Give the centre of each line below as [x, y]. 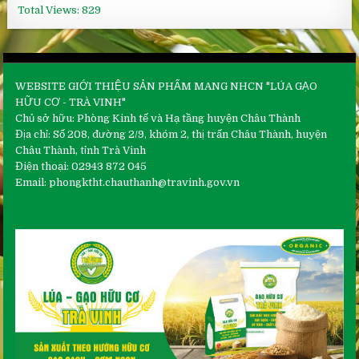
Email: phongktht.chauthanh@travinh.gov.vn [128, 183]
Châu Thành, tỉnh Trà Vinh [81, 151]
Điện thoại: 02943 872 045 [81, 167]
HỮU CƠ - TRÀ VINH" [71, 103]
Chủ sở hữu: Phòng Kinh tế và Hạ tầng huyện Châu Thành [158, 119]
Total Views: [50, 10]
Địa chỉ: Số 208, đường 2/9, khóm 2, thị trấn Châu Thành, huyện [171, 135]
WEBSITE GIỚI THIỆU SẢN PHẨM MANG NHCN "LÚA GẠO [167, 87]
